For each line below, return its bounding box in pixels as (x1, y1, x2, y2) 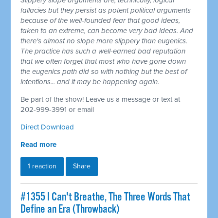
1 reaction (28, 162, 57, 171)
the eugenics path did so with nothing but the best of (20, 67, 187, 76)
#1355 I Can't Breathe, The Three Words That (20, 190, 191, 205)
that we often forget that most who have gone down (20, 57, 186, 66)
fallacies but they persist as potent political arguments (20, 6, 191, 15)
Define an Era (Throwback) (20, 202, 120, 217)
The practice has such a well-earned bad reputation (20, 47, 186, 56)
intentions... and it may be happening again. (20, 77, 160, 87)
